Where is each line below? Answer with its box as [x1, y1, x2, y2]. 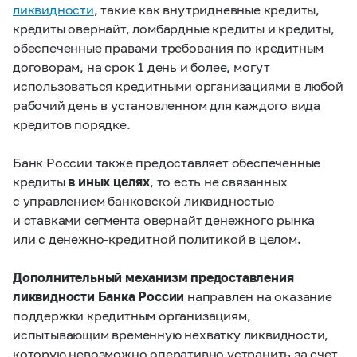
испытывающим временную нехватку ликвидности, [13, 327, 329, 342]
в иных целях [68, 174, 151, 189]
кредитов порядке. [13, 116, 131, 131]
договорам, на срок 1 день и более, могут [13, 59, 270, 74]
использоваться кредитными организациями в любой [13, 78, 343, 93]
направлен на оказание [187, 288, 332, 304]
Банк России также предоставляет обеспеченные [13, 155, 321, 170]
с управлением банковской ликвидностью [13, 193, 274, 208]
